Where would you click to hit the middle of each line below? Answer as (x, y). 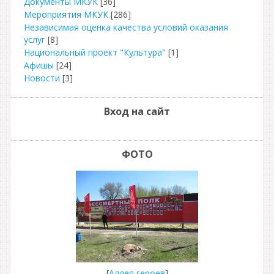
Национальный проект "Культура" (95, 52)
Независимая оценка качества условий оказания (126, 27)
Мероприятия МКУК (66, 14)
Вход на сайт (137, 111)
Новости (42, 78)
